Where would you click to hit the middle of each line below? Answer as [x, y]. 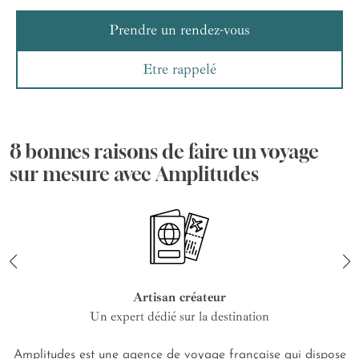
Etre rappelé [179, 69]
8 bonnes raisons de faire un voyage [164, 151]
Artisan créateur [179, 297]
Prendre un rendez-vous [179, 29]
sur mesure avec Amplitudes [134, 173]
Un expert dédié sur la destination [179, 316]
